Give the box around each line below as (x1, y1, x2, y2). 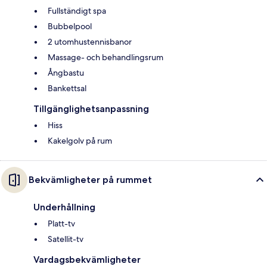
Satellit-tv (48, 233, 83, 244)
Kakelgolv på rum (48, 135, 112, 146)
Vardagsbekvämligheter (33, 253, 141, 265)
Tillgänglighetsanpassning (33, 103, 149, 114)
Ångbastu (48, 67, 84, 78)
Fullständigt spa (48, 5, 106, 16)
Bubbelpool (48, 20, 92, 32)
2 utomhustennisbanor (48, 36, 132, 47)
